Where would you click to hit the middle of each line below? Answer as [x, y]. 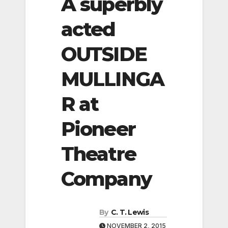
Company [106, 179]
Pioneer [98, 129]
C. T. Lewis [130, 212]
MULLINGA [112, 79]
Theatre [98, 154]
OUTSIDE [104, 54]
